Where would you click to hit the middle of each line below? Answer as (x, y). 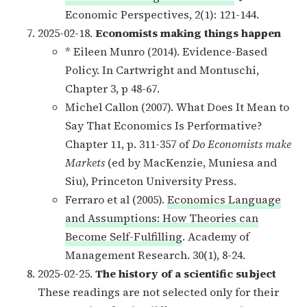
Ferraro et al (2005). (116, 199)
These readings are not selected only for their (158, 292)
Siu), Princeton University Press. (151, 181)
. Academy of (216, 236)
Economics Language (224, 199)
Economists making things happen (188, 33)
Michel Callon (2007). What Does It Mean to (177, 107)
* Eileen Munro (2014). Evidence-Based (166, 51)
